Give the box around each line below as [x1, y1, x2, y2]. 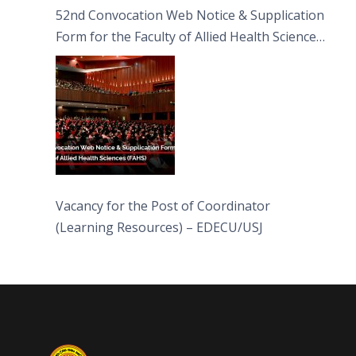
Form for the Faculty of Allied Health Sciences [56, 28, 323, 46]
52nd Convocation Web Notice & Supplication [56, 6, 324, 25]
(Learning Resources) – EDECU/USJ [56, 219, 263, 237]
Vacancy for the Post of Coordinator [56, 197, 270, 215]
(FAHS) [56, 49, 95, 68]
